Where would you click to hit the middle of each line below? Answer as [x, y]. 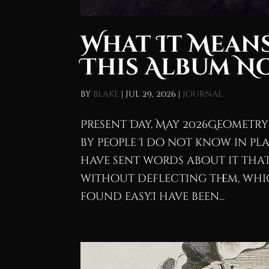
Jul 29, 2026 [151, 94]
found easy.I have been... [153, 196]
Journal [203, 94]
